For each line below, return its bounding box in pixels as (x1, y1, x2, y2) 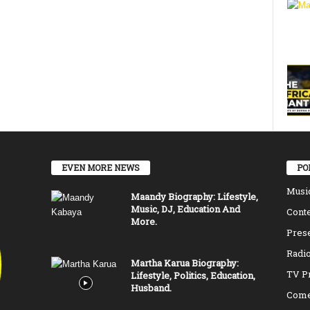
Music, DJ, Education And (130, 203, 240, 216)
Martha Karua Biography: (130, 257, 239, 270)
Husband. (130, 282, 172, 295)
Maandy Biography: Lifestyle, (130, 190, 258, 203)
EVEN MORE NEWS (61, 162, 140, 174)
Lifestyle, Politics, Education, (130, 269, 255, 282)
